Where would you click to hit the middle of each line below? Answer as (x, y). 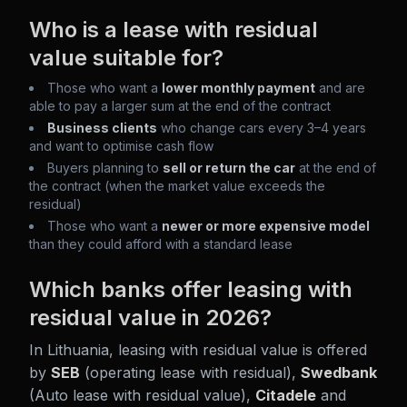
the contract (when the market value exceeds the (177, 186)
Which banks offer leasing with (191, 289)
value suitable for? (126, 58)
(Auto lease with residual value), (142, 395)
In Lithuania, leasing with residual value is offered (198, 350)
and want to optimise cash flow (121, 146)
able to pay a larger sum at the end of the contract (180, 106)
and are (340, 88)
